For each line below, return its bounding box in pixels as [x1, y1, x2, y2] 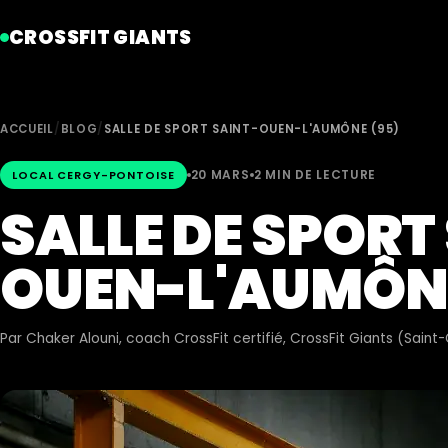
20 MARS [190, 166, 250, 183]
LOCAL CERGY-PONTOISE [12, 167, 175, 183]
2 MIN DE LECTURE [253, 166, 377, 183]
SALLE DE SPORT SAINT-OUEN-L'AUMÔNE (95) [104, 121, 400, 137]
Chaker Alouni [26, 329, 119, 348]
